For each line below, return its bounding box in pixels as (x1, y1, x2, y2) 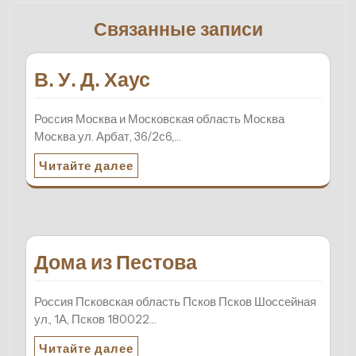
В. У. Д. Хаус (34, 67, 150, 91)
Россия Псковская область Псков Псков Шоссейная (34, 293, 316, 309)
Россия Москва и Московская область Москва (34, 110, 284, 126)
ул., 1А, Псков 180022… (34, 311, 157, 327)
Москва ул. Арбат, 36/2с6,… (34, 128, 181, 144)
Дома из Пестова (34, 250, 197, 274)
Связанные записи (93, 17, 263, 41)
